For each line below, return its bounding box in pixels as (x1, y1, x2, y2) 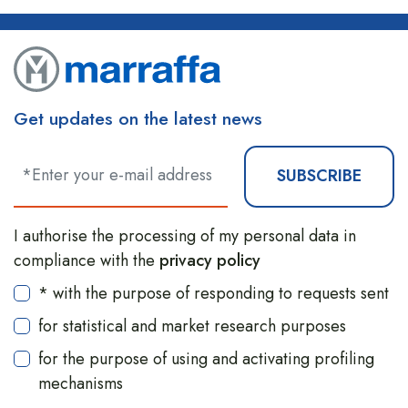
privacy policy (159, 249, 260, 273)
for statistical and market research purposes (38, 314, 346, 339)
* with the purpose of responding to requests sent (38, 281, 389, 306)
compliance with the (14, 249, 159, 273)
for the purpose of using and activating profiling (38, 347, 374, 372)
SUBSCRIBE (276, 164, 362, 189)
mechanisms (38, 372, 123, 396)
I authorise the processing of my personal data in (14, 224, 356, 249)
